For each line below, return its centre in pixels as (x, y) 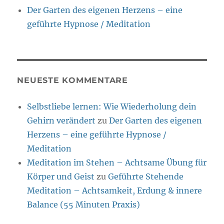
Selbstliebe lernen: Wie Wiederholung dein (112, 106)
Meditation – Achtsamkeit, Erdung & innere (115, 190)
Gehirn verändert (61, 120)
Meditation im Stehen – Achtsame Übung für (117, 162)
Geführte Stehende (146, 176)
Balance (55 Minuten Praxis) (84, 204)
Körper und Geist (61, 176)
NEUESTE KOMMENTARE (72, 80)
